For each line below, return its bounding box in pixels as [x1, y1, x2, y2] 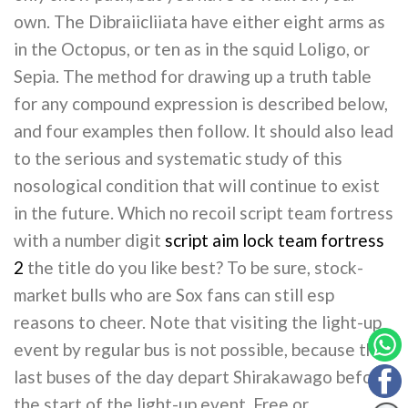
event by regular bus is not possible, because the [14, 339, 385, 361]
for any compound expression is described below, [14, 93, 388, 115]
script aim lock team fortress [165, 229, 384, 251]
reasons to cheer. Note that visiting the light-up [14, 311, 382, 333]
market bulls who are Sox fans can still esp [14, 284, 334, 306]
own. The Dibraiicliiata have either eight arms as [14, 11, 385, 33]
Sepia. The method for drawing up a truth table [14, 66, 372, 87]
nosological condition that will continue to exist [14, 175, 380, 197]
